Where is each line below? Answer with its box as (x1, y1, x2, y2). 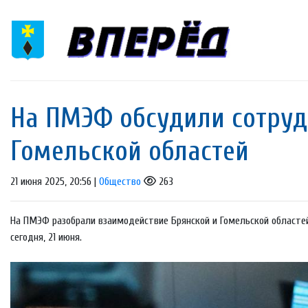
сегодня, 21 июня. (10, 231, 82, 244)
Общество (99, 175, 141, 188)
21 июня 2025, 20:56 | (10, 175, 99, 188)
